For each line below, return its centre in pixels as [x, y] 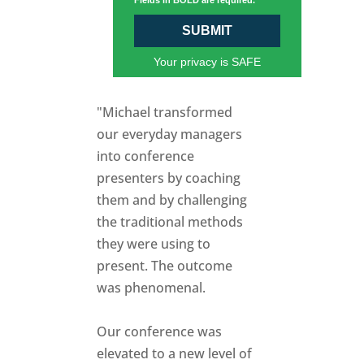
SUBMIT [207, 31]
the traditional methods [170, 222]
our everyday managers [170, 134]
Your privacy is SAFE [207, 62]
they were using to [154, 244]
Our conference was [160, 332]
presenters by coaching [169, 178]
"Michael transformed [165, 113]
